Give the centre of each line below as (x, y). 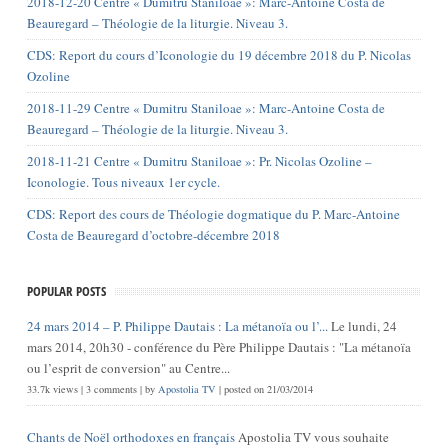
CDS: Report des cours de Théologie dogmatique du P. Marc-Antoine (213, 213)
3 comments (111, 388)
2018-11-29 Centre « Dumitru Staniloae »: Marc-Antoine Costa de (205, 107)
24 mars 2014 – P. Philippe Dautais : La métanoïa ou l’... (177, 325)
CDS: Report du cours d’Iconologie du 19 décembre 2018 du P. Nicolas (218, 54)
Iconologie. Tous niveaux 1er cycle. (123, 181)
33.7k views (52, 388)
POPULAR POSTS (66, 290)
